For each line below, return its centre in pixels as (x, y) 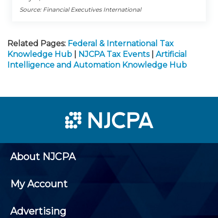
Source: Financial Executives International (80, 10)
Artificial (171, 54)
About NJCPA (43, 157)
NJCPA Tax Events (114, 54)
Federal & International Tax (121, 44)
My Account (39, 184)
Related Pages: (36, 44)
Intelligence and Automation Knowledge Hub (97, 65)
